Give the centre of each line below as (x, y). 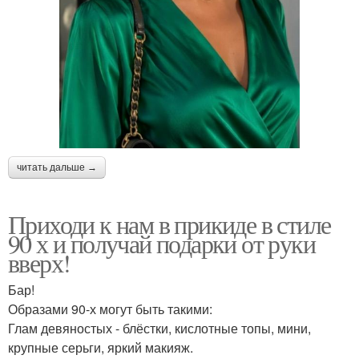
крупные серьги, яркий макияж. (101, 347)
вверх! (39, 262)
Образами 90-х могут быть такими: (110, 309)
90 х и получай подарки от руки (161, 243)
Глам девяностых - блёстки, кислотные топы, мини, (159, 328)
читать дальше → (57, 167)
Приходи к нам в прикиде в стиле (169, 224)
